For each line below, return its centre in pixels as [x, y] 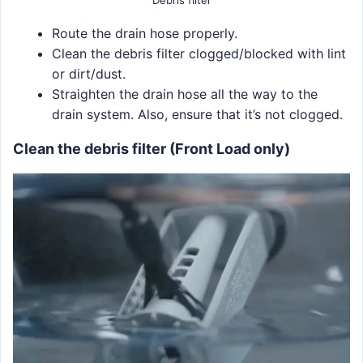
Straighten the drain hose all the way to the [185, 94]
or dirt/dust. [89, 74]
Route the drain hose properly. [145, 34]
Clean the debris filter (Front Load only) [152, 149]
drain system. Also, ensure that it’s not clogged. [197, 115]
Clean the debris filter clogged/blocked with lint [199, 54]
